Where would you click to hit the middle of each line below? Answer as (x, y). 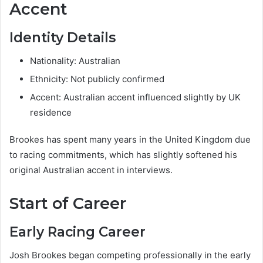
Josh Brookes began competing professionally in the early (130, 255)
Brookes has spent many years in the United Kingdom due (130, 140)
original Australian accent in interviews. (91, 170)
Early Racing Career (77, 232)
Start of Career (68, 204)
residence (51, 113)
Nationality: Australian (75, 61)
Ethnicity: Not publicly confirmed (97, 79)
